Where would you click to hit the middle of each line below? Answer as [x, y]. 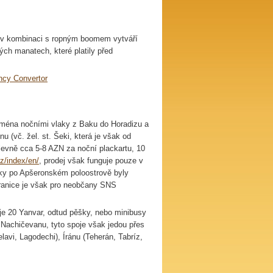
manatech [32, 51]
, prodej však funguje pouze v [91, 161]
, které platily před [81, 51]
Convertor [30, 78]
